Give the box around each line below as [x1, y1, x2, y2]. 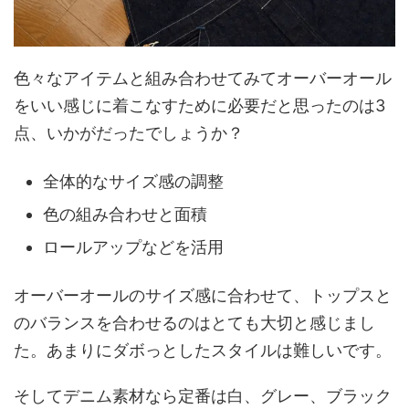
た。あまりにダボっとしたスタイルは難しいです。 [14, 340, 392, 360]
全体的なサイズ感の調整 [43, 172, 224, 192]
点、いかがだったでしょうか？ [14, 122, 244, 142]
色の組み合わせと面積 [43, 204, 207, 225]
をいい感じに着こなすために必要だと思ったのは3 [14, 95, 385, 115]
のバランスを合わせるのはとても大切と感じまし [14, 312, 375, 332]
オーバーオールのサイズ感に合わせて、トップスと [14, 285, 392, 305]
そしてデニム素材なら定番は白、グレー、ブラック [14, 385, 392, 405]
